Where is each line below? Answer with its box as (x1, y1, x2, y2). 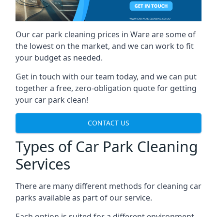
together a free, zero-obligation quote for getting (15, 82, 197, 93)
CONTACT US (88, 118, 129, 128)
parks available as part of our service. (15, 192, 152, 203)
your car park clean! (15, 94, 88, 105)
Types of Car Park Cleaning (15, 136, 198, 156)
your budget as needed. (15, 52, 103, 63)
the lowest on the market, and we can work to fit (15, 40, 194, 51)
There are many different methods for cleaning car (15, 180, 201, 191)
